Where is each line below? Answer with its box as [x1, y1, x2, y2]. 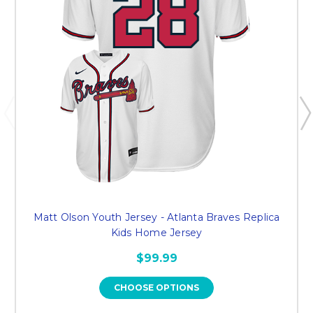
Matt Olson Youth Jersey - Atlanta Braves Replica [33, 211, 280, 224]
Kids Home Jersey [110, 226, 203, 240]
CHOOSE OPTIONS [114, 282, 199, 293]
